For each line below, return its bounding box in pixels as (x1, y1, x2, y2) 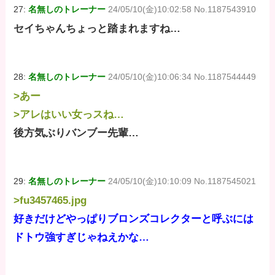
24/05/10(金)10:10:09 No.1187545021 (108, 176, 257, 187)
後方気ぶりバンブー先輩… (14, 127, 139, 139)
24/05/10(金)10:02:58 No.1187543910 (108, 4, 257, 14)
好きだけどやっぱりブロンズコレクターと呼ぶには (14, 213, 254, 225)
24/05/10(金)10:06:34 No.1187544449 (108, 72, 257, 82)
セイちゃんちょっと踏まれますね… (14, 23, 181, 35)
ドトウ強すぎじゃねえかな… (14, 231, 150, 244)
